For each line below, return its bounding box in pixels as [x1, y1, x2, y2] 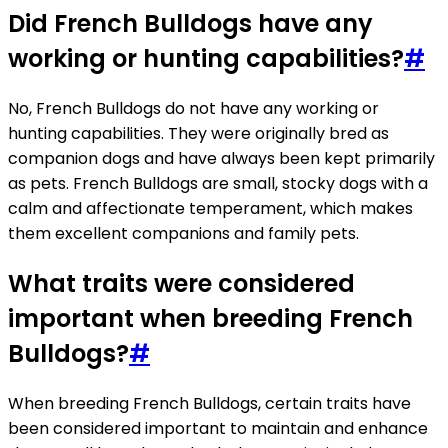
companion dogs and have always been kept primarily [8, 147, 435, 171]
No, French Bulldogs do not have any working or [8, 97, 379, 121]
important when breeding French [8, 302, 413, 336]
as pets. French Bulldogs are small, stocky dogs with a [8, 172, 428, 196]
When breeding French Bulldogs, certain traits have [8, 391, 411, 415]
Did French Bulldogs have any [8, 7, 373, 41]
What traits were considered [8, 267, 355, 301]
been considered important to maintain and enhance [8, 416, 428, 440]
